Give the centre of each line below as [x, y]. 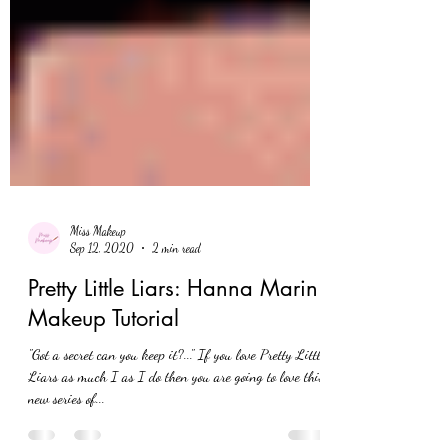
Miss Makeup [98, 341]
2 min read [176, 357]
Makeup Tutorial [103, 428]
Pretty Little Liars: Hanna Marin [173, 398]
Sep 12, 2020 [102, 357]
